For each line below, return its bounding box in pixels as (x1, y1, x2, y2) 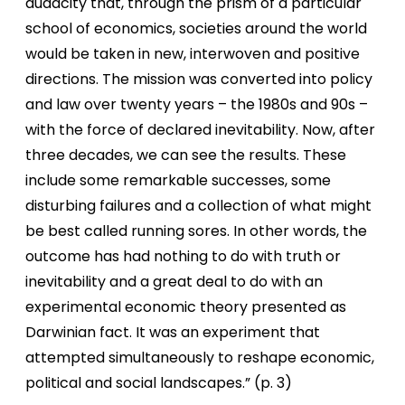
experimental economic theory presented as (25, 296, 346, 317)
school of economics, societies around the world (25, 17, 367, 39)
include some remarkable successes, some (25, 169, 331, 191)
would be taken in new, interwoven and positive (25, 42, 360, 64)
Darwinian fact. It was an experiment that (25, 321, 320, 343)
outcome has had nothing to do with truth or (25, 245, 341, 267)
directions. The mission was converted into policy (25, 68, 372, 89)
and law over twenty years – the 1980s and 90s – (25, 93, 368, 115)
